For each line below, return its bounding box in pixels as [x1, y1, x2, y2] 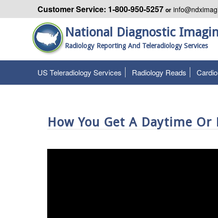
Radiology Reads [132, 67, 186, 77]
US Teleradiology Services [37, 67, 122, 77]
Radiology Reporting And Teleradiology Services [65, 42, 208, 50]
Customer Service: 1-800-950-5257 [37, 3, 165, 15]
